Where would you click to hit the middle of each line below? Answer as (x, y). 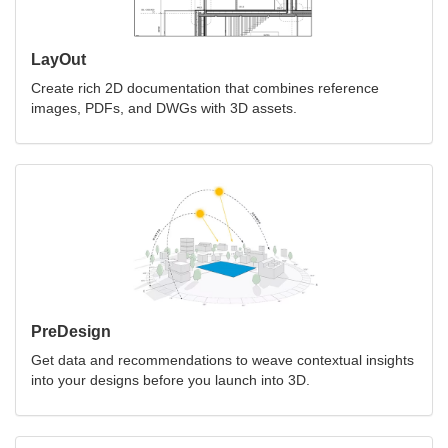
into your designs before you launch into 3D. (170, 379)
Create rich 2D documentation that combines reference (205, 87)
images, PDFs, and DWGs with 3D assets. (164, 107)
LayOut (58, 59)
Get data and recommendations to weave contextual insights (222, 359)
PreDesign (71, 331)
